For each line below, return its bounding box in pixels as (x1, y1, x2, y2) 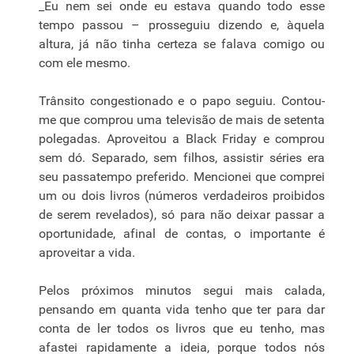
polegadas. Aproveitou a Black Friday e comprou (39, 131, 325, 147)
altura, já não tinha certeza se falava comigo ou (39, 36, 325, 52)
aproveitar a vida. (39, 245, 135, 261)
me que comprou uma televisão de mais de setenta (39, 112, 325, 128)
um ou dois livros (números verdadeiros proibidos (39, 188, 325, 204)
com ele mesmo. (39, 55, 130, 71)
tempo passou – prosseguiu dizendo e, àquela (39, 17, 325, 33)
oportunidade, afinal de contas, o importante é (39, 226, 325, 242)
